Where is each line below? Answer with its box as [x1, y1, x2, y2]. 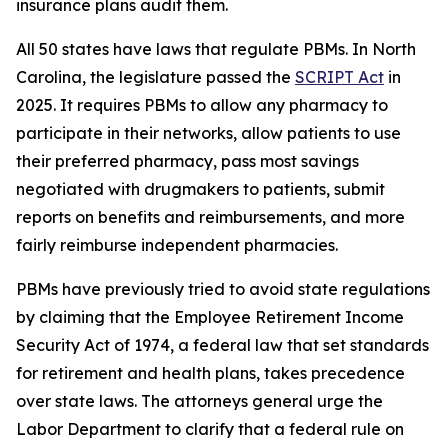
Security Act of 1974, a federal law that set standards [16, 335, 429, 355]
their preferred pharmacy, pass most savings [16, 151, 359, 171]
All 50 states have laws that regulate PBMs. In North [16, 39, 416, 59]
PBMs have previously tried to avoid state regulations [16, 279, 430, 299]
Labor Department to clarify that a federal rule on [16, 419, 404, 439]
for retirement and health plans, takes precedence [16, 363, 405, 383]
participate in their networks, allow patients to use [16, 123, 401, 143]
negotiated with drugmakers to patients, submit [16, 179, 385, 199]
